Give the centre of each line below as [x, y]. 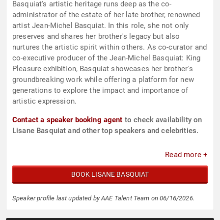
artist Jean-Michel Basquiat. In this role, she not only [101, 26]
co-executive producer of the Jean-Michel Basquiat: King [107, 58]
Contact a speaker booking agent [68, 120]
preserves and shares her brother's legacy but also [96, 37]
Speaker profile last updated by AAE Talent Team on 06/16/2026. [103, 198]
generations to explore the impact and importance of [100, 91]
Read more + [186, 155]
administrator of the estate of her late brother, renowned [106, 15]
